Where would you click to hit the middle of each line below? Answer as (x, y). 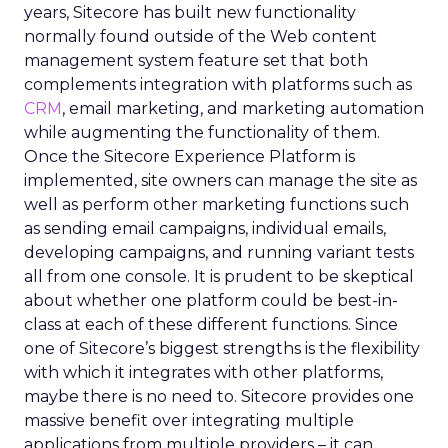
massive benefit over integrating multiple (189, 420)
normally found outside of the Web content (200, 36)
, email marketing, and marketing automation (243, 108)
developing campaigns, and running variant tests (219, 252)
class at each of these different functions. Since (211, 324)
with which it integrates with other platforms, (203, 372)
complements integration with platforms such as (218, 84)
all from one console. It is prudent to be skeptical (219, 276)
